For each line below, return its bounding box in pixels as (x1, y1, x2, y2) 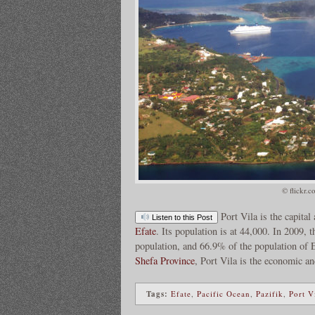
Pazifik (256, 288, 283, 300)
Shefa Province (135, 253, 195, 267)
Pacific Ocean (197, 288, 250, 300)
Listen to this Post (149, 212, 212, 221)
